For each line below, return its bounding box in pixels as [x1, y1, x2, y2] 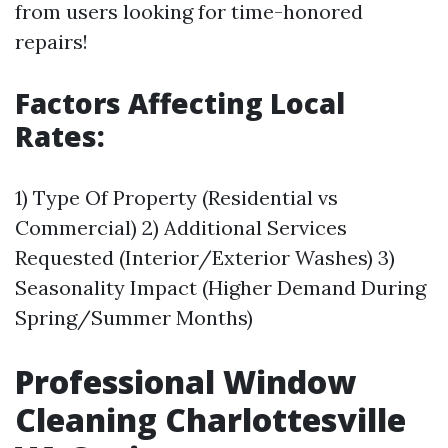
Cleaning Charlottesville [15, 398, 406, 441]
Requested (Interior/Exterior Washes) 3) [15, 245, 395, 270]
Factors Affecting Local [15, 84, 345, 122]
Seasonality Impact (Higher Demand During [15, 275, 426, 300]
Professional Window [15, 360, 356, 403]
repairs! [15, 29, 88, 54]
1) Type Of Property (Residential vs [15, 185, 338, 210]
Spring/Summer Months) [15, 305, 253, 330]
